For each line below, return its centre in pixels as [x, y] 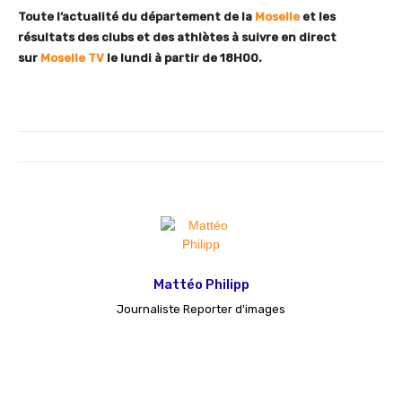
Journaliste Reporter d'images [201, 310]
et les [318, 17]
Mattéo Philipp [201, 285]
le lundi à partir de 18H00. [183, 58]
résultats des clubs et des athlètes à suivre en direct [177, 38]
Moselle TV [72, 58]
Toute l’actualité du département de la [136, 17]
